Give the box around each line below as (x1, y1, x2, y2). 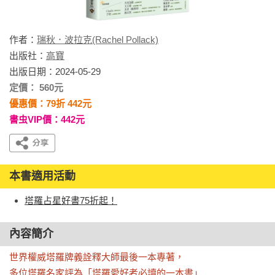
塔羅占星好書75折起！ (25, 195, 117, 206)
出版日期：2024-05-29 (9, 66, 101, 77)
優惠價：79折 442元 (9, 98, 91, 109)
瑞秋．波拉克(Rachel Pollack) (37, 34, 158, 45)
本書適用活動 (9, 170, 76, 182)
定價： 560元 (9, 82, 63, 93)
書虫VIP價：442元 (9, 114, 85, 125)
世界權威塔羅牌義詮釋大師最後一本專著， (9, 252, 184, 262)
